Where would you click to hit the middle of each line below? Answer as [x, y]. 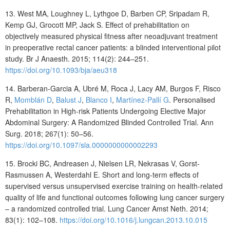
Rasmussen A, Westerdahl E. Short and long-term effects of [102, 174]
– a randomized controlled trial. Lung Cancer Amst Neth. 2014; [107, 208]
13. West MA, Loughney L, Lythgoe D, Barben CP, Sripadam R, [107, 13]
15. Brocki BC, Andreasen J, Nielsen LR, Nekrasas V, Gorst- [102, 163]
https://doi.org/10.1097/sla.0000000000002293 [81, 145]
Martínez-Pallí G [142, 99]
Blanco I [99, 99]
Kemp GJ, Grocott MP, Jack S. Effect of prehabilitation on [97, 24]
